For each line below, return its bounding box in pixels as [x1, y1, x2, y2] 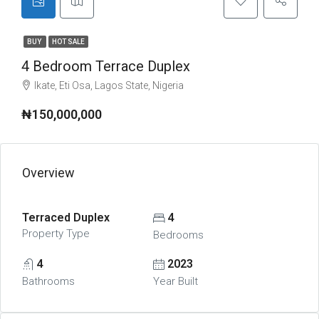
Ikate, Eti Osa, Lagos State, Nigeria [34, 80, 184, 91]
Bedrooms [152, 229, 204, 241]
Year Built [152, 275, 198, 288]
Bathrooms [22, 275, 75, 288]
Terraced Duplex [22, 211, 110, 224]
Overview [22, 165, 75, 180]
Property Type [22, 227, 90, 240]
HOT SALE [52, 38, 85, 46]
